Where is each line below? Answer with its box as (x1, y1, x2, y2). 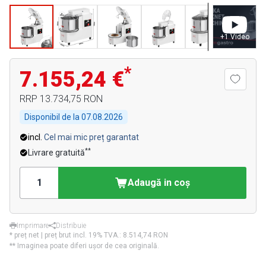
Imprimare (17, 221, 49, 230)
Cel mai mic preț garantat (44, 132, 139, 142)
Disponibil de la (24, 112, 81, 122)
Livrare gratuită (28, 148, 85, 157)
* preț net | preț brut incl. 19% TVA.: (9, 231, 123, 239)
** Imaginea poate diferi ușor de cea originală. (9, 242, 159, 250)
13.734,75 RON (40, 93, 103, 104)
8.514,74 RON (123, 231, 168, 239)
